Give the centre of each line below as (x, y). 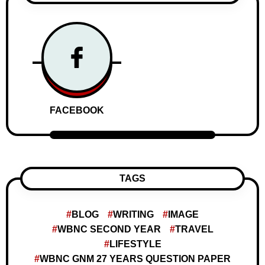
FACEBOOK (77, 110)
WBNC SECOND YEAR (109, 229)
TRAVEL (194, 229)
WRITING (133, 214)
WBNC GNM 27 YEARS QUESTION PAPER (135, 259)
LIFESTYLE (135, 244)
